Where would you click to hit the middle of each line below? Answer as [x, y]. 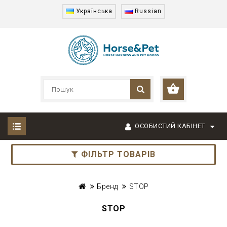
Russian [147, 11]
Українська [93, 11]
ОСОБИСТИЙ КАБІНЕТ [170, 126]
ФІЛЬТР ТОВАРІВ [117, 154]
